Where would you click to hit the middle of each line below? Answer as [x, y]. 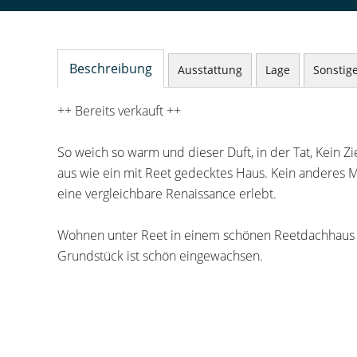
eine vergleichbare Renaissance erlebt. [167, 194]
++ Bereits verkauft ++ [119, 111]
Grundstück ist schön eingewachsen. [160, 256]
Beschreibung [111, 69]
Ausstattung [210, 70]
